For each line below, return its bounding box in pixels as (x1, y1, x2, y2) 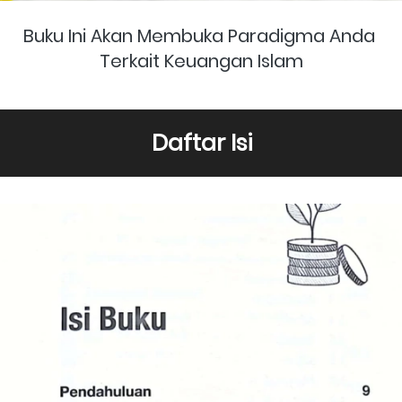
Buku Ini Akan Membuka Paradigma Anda (23, 22, 375, 48)
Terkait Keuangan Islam (100, 48, 303, 74)
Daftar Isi (151, 127, 252, 159)
